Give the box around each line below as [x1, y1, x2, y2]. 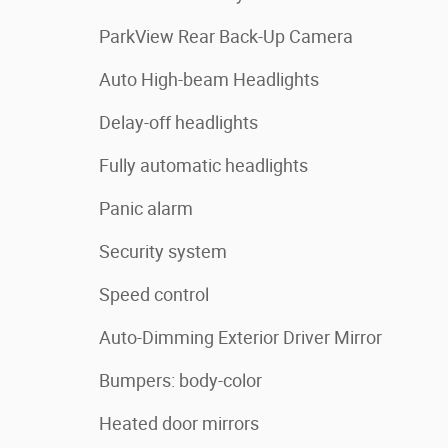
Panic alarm [99, 198, 193, 220]
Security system [99, 241, 227, 263]
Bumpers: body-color [99, 370, 262, 392]
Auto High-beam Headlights [99, 69, 319, 91]
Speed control [99, 284, 209, 306]
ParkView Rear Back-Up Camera [99, 26, 353, 48]
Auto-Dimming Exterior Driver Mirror [99, 327, 382, 349]
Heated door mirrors [99, 413, 259, 435]
